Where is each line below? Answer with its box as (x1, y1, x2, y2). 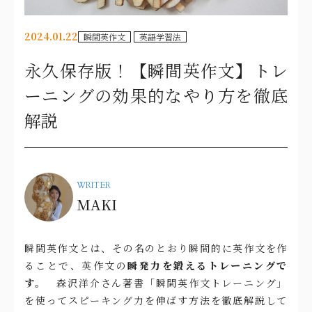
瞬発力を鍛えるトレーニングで (127, 258, 288, 272)
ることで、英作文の (24, 258, 128, 272)
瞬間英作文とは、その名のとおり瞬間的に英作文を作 (24, 240, 288, 255)
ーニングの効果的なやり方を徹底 (24, 82, 288, 107)
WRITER (77, 179, 111, 191)
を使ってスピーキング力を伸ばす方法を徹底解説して (24, 292, 288, 307)
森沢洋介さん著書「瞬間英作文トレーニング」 (56, 275, 288, 290)
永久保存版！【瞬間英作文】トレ (24, 57, 288, 82)
